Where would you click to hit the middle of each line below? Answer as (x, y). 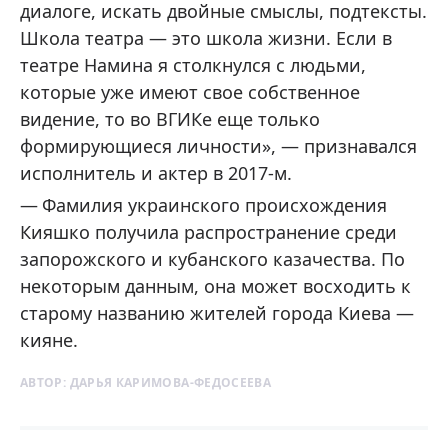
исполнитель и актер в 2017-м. (156, 172)
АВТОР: (45, 382)
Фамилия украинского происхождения (214, 204)
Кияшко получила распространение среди (208, 231)
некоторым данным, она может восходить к (215, 285)
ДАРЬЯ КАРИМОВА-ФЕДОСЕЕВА (170, 382)
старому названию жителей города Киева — (217, 312)
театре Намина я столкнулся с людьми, (193, 64)
